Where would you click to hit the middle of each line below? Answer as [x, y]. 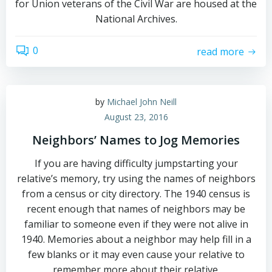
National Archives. [136, 19]
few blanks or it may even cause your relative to [136, 254]
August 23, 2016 [136, 117]
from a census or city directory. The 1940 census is [136, 194]
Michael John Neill [142, 102]
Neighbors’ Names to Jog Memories [136, 140]
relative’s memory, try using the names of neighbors [136, 178]
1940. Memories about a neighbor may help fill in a [136, 239]
